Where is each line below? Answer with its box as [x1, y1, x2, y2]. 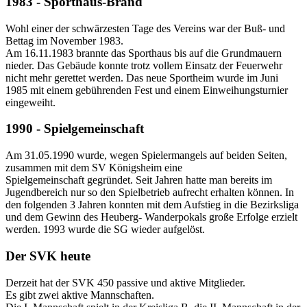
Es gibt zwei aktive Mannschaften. [5, 288, 154, 301]
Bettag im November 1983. [5, 34, 123, 47]
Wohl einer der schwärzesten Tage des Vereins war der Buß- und [5, 22, 285, 34]
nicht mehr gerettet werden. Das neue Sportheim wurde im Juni [5, 71, 278, 84]
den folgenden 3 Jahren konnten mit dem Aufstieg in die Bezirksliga [5, 199, 299, 211]
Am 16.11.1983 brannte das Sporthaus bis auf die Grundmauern [5, 47, 282, 59]
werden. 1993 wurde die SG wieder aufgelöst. [5, 223, 205, 236]
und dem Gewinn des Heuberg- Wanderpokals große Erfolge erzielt [5, 211, 297, 223]
